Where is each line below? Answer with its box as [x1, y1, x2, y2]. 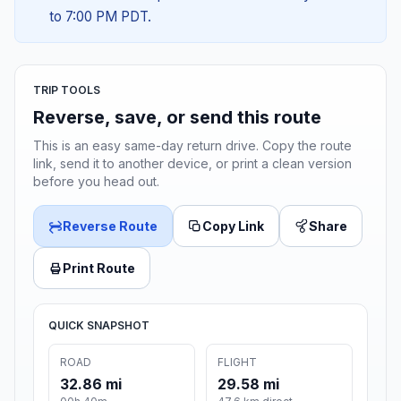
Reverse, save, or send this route [33, 107, 321, 129]
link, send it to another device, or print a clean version [33, 156, 352, 172]
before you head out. [33, 174, 159, 190]
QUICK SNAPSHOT [48, 319, 149, 333]
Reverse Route [63, 218, 158, 235]
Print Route [63, 260, 135, 277]
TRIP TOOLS [33, 83, 100, 98]
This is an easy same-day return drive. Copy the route [33, 138, 352, 154]
